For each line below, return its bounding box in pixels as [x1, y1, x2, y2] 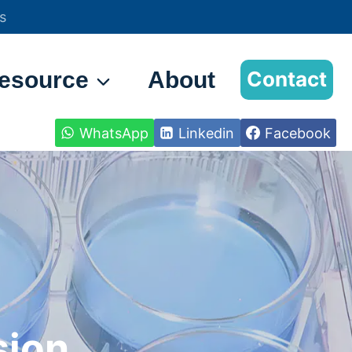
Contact [247, 66, 327, 91]
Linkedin [178, 124, 235, 141]
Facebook [264, 124, 331, 141]
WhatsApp [79, 124, 149, 141]
